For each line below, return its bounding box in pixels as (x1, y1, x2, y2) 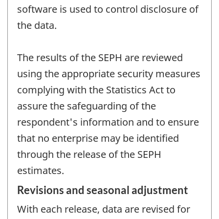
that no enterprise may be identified (17, 131, 179, 145)
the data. (17, 19, 57, 32)
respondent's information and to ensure (17, 115, 199, 129)
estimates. (17, 164, 64, 177)
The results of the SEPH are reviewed (17, 51, 183, 65)
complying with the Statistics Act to (17, 83, 175, 97)
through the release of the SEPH (17, 148, 161, 161)
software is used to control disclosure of (17, 2, 198, 16)
